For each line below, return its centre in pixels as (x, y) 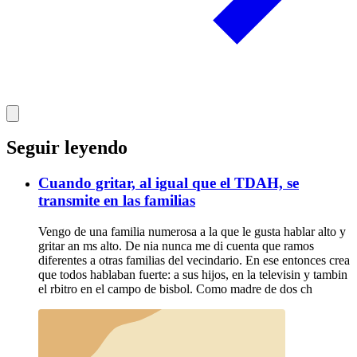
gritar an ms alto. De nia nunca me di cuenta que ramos (176, 246)
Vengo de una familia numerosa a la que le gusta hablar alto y (192, 232)
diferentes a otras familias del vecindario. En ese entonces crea (194, 261)
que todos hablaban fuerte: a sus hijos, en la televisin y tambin (193, 275)
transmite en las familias (117, 201)
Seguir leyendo (67, 148)
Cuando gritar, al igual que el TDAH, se (169, 183)
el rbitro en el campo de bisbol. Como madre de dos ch (175, 289)
